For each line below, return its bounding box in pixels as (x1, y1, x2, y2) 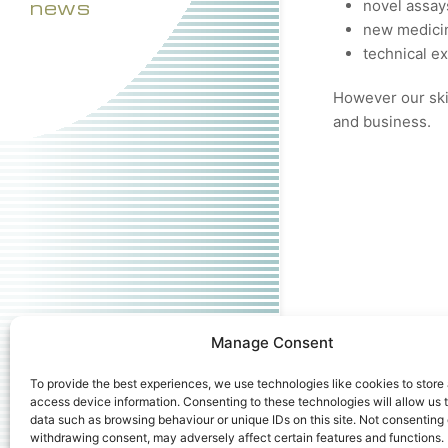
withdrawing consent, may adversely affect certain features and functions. (30, 430, 444, 445)
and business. (333, 112, 432, 131)
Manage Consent (211, 333, 335, 352)
